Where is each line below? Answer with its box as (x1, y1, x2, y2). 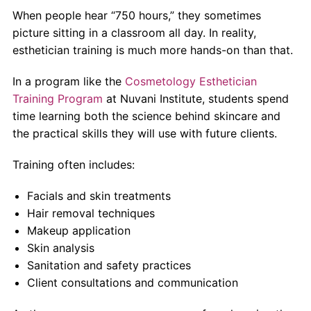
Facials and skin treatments (26, 188, 171, 203)
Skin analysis (26, 240, 94, 255)
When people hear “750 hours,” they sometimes (12, 8, 261, 22)
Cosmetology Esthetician (124, 74, 257, 88)
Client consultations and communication (26, 275, 238, 289)
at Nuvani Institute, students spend (102, 91, 289, 106)
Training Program (12, 91, 103, 106)
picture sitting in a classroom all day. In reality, (12, 25, 256, 40)
